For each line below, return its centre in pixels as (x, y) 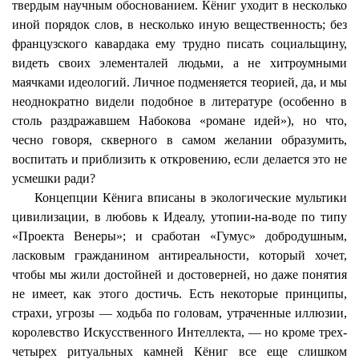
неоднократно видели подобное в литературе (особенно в (179, 101)
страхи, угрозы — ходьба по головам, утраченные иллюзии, (179, 313)
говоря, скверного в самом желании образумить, (195, 140)
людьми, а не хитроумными (258, 63)
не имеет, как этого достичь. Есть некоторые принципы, (179, 294)
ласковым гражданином (85, 255)
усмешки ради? (54, 178)
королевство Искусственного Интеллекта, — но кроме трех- (179, 332)
